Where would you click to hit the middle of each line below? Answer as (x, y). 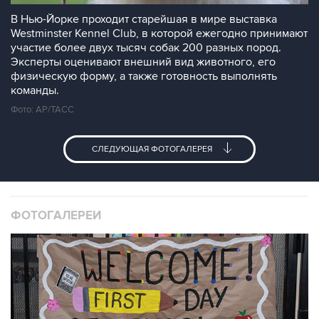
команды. (35, 90)
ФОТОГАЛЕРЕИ (56, 216)
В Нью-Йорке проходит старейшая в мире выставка (144, 19)
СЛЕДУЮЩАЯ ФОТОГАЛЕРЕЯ (153, 149)
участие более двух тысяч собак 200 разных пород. (146, 48)
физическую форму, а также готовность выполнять (144, 76)
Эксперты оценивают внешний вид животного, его (143, 62)
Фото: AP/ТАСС (42, 110)
